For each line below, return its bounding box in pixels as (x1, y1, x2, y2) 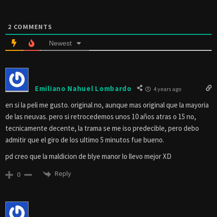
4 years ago (152, 85, 181, 93)
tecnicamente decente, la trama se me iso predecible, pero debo (5, 124, 199, 133)
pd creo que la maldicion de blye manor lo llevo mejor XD (5, 152, 171, 161)
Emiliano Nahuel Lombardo (35, 83, 132, 93)
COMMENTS (12, 22, 52, 31)
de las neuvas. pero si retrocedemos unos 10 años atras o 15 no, (5, 112, 196, 122)
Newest (49, 39, 72, 47)
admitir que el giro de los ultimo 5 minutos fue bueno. (5, 135, 164, 145)
